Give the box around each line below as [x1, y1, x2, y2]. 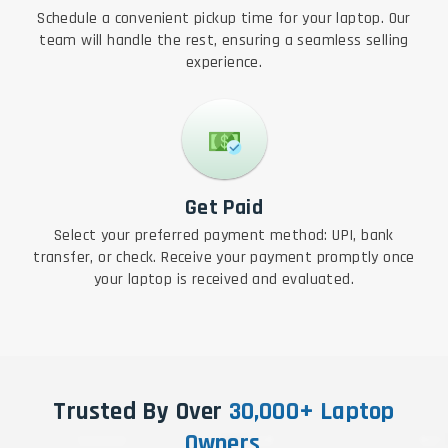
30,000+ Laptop [228, 396, 395, 429]
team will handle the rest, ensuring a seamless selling [39, 30, 409, 52]
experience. [185, 52, 263, 74]
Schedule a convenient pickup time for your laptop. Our [37, 8, 411, 30]
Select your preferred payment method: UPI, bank [54, 225, 394, 247]
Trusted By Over [53, 396, 229, 429]
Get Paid [185, 194, 263, 223]
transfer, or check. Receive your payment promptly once [33, 247, 415, 269]
